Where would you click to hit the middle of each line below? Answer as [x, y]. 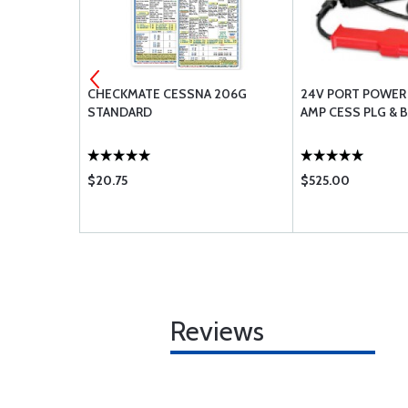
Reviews [217, 331]
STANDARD [120, 112]
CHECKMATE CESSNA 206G [167, 94]
